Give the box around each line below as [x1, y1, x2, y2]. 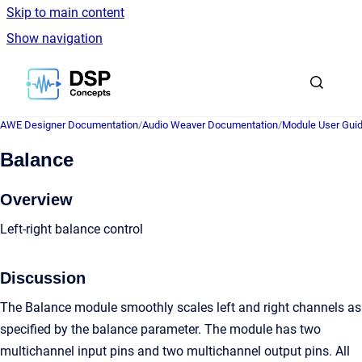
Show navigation [6, 31, 103, 46]
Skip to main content [6, 5, 124, 20]
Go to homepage [110, 65, 205, 81]
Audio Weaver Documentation [142, 119, 278, 131]
